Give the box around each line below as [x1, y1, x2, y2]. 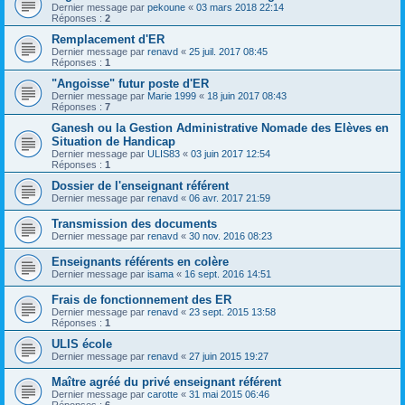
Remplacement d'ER [52, 33, 165, 46]
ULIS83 [147, 148, 180, 159]
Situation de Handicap [52, 135, 175, 148]
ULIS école [52, 337, 112, 351]
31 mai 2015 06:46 [189, 389, 269, 400]
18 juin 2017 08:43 [207, 90, 287, 101]
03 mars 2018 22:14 [196, 2, 284, 13]
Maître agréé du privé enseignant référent [52, 375, 281, 389]
